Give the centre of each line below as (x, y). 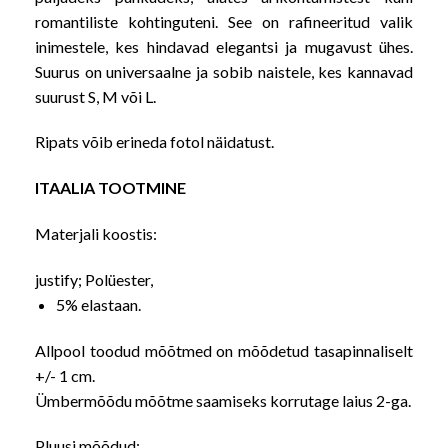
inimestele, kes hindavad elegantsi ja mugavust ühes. (224, 46)
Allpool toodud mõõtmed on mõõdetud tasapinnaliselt (224, 350)
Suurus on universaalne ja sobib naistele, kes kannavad (224, 71)
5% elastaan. (98, 304)
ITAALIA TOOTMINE (110, 188)
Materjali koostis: (96, 233)
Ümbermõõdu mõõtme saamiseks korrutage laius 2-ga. (223, 400)
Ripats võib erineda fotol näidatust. (154, 142)
